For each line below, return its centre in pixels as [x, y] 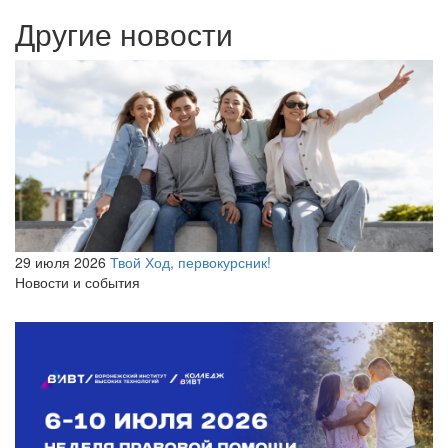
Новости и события [77, 282]
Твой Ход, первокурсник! [190, 262]
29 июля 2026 [60, 262]
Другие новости [124, 33]
